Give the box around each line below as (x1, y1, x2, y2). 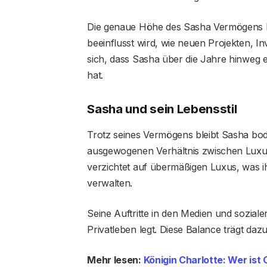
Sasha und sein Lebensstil (87, 101, 237, 116)
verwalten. (87, 177, 133, 189)
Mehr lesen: (87, 254, 144, 266)
